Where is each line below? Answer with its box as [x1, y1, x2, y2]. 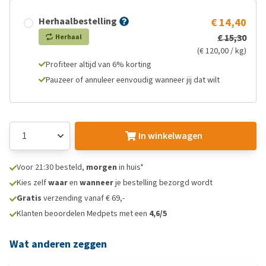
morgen [86, 161, 117, 173]
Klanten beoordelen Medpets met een [17, 208, 149, 219]
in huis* [117, 161, 144, 173]
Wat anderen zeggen [9, 237, 107, 251]
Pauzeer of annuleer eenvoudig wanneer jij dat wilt [46, 74, 220, 85]
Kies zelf [17, 177, 48, 188]
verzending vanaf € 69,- [42, 192, 125, 204]
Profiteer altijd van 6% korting [46, 59, 151, 70]
